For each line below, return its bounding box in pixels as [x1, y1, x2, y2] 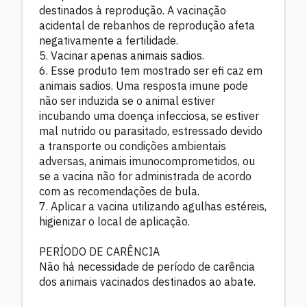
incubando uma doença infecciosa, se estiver [39, 109, 259, 123]
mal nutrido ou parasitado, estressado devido [39, 124, 262, 138]
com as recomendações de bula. [39, 184, 199, 199]
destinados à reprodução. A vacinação [39, 3, 226, 18]
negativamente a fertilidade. [39, 34, 178, 48]
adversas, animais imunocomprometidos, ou [39, 154, 255, 169]
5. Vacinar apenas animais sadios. [39, 49, 204, 63]
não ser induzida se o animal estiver [39, 94, 215, 108]
